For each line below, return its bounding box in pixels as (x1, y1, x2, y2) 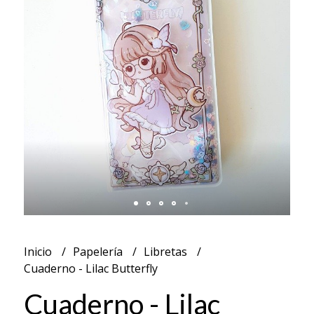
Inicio (23, 243, 55, 259)
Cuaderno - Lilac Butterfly (23, 260, 158, 276)
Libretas (143, 243, 190, 259)
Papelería (72, 243, 125, 259)
